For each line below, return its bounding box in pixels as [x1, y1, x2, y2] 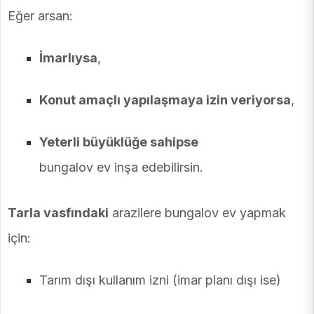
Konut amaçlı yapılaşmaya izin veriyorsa [39, 92, 291, 107]
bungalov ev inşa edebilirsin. [39, 159, 203, 175]
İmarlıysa [39, 50, 97, 65]
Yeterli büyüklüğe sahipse [39, 134, 198, 149]
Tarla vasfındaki [8, 205, 109, 221]
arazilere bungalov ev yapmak [109, 205, 286, 221]
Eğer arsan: [8, 8, 73, 23]
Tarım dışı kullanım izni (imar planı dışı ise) [39, 273, 281, 288]
